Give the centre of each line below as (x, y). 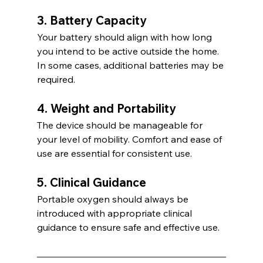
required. (56, 80)
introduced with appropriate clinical (115, 213)
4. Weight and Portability (106, 109)
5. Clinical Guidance (91, 183)
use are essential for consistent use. (114, 154)
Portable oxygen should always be (114, 199)
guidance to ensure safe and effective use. (128, 227)
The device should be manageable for (121, 125)
